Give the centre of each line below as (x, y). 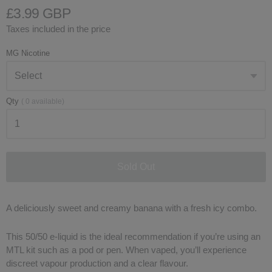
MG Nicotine (28, 53)
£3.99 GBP (38, 14)
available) (48, 102)
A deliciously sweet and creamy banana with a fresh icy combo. (131, 208)
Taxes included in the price (58, 29)
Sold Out (136, 167)
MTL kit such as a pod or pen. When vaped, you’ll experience (126, 250)
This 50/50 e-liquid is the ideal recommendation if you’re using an (133, 236)
